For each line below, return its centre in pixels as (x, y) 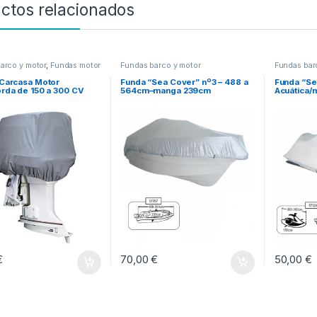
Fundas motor (75, 65)
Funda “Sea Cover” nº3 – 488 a (184, 82)
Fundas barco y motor (161, 65)
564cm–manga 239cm (166, 90)
